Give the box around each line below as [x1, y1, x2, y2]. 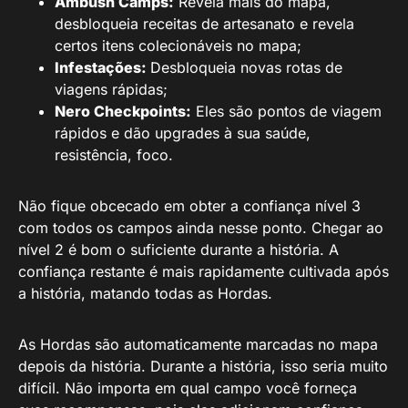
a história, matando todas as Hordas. [18, 284, 272, 302]
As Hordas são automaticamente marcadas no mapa [18, 335, 378, 353]
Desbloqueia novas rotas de [150, 58, 342, 76]
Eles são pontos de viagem [191, 102, 382, 120]
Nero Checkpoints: [55, 102, 191, 120]
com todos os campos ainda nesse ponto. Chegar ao [18, 219, 383, 237]
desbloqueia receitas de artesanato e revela [55, 15, 354, 33]
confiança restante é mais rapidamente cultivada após [18, 262, 389, 280]
